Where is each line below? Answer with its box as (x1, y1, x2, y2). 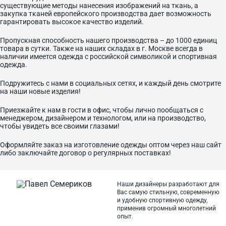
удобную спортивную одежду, (121, 197, 207, 204)
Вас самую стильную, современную (117, 189, 219, 196)
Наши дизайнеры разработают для (117, 181, 219, 188)
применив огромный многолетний (117, 205, 216, 212)
